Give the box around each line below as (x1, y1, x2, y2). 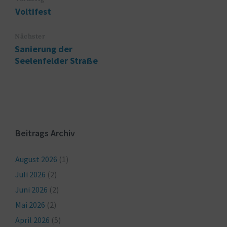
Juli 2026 (15, 169, 46, 179)
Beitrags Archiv (15, 127, 75, 139)
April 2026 (15, 215, 50, 225)
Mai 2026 (15, 200, 45, 210)
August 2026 (15, 154, 57, 164)
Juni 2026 (15, 184, 48, 195)
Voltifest (15, 6, 51, 17)
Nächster (15, 32, 46, 41)
